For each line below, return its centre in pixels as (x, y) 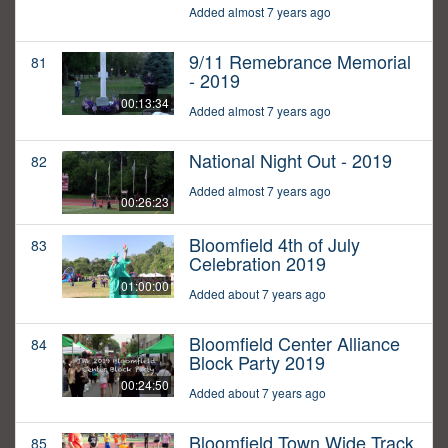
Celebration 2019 (257, 263)
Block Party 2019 (257, 362)
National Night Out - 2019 (290, 160)
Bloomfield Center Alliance (294, 343)
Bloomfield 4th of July (274, 244)
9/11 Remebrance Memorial (300, 61)
